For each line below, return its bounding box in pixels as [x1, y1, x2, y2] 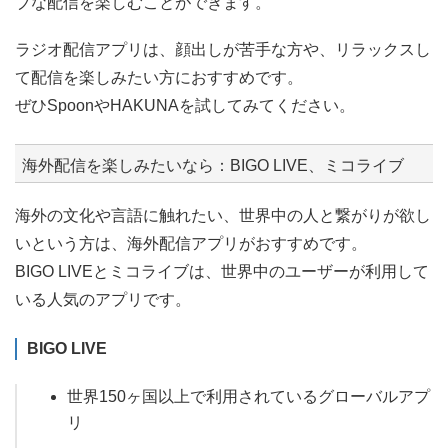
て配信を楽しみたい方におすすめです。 [15, 69, 303, 87]
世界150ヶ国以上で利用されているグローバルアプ [67, 388, 430, 406]
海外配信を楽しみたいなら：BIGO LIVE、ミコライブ [22, 157, 404, 175]
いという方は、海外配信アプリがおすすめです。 [15, 235, 367, 253]
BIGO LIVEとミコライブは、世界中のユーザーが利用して [15, 263, 429, 281]
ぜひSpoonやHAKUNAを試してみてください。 [15, 97, 355, 115]
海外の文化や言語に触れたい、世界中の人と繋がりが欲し [15, 207, 431, 225]
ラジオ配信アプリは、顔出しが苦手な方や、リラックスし [15, 41, 431, 59]
